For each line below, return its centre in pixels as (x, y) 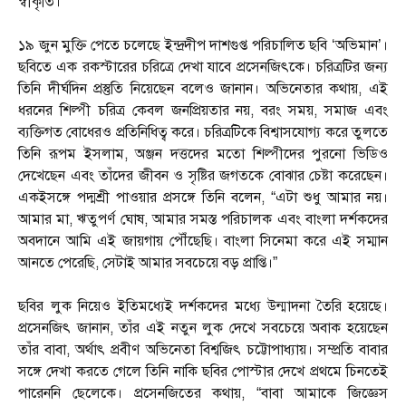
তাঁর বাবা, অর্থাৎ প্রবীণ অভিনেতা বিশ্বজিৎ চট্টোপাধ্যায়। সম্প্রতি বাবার (203, 350)
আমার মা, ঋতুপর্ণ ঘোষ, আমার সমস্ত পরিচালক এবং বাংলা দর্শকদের (203, 220)
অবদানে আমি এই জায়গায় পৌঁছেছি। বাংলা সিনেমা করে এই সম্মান (203, 242)
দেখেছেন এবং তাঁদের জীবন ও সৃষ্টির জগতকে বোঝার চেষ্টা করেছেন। (203, 176)
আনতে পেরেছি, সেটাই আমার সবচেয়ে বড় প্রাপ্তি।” (148, 263)
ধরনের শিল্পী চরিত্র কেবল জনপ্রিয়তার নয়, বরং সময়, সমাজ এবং (203, 111)
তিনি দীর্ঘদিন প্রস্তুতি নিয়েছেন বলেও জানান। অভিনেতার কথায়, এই (203, 89)
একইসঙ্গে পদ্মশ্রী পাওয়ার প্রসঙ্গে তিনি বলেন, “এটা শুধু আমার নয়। (203, 198)
